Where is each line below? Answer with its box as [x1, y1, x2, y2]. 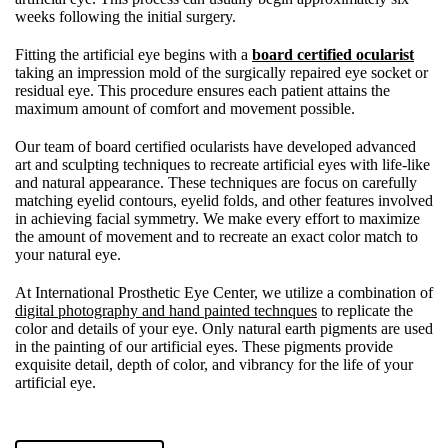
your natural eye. [15, 246, 121, 263]
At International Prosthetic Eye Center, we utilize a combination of [15, 284, 433, 301]
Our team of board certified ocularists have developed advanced [15, 138, 416, 155]
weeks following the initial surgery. [15, 8, 236, 25]
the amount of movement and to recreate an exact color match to [15, 228, 418, 245]
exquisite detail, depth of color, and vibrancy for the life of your [15, 356, 413, 373]
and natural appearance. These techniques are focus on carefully [15, 174, 417, 191]
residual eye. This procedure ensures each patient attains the [15, 82, 390, 99]
